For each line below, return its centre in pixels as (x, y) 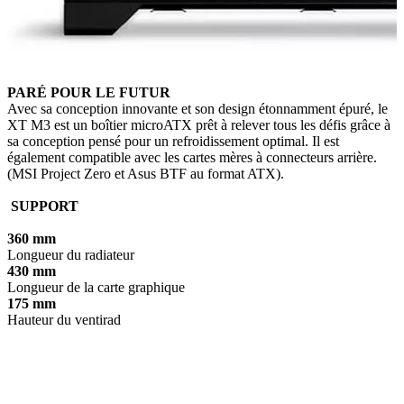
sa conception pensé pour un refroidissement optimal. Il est (173, 141)
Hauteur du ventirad (64, 320)
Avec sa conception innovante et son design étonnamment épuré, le (197, 109)
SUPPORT (43, 206)
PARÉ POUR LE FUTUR (89, 92)
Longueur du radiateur (71, 255)
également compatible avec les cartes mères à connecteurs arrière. (192, 157)
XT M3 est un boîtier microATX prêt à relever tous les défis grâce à (199, 125)
